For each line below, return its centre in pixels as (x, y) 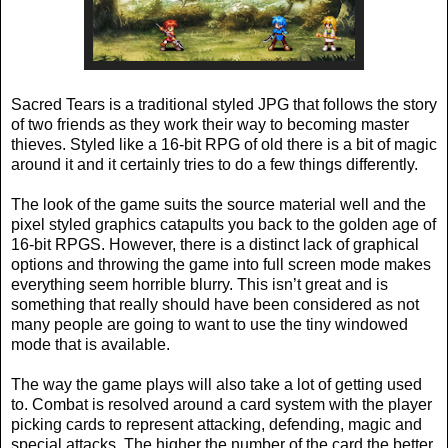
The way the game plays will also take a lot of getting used (216, 384)
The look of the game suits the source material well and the (218, 204)
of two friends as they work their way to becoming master (210, 124)
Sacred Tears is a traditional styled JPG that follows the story (224, 104)
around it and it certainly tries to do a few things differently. (216, 164)
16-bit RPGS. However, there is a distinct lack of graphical (215, 244)
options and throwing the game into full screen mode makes (221, 264)
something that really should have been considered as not (215, 304)
